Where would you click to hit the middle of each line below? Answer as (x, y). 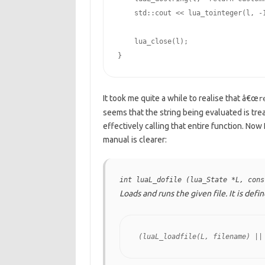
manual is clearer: (135, 140)
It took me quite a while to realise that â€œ (180, 98)
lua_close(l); (153, 41)
